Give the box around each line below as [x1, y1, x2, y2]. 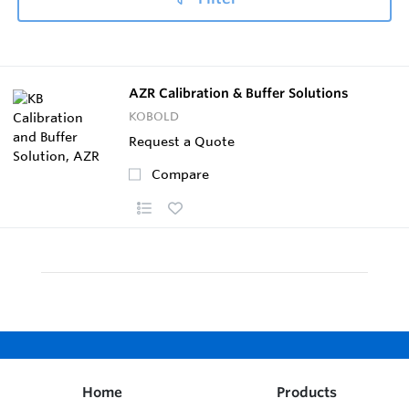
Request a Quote [129, 132, 235, 150]
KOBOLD [129, 108, 179, 123]
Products [277, 383, 337, 401]
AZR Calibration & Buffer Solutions [129, 84, 349, 101]
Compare [152, 165, 209, 183]
